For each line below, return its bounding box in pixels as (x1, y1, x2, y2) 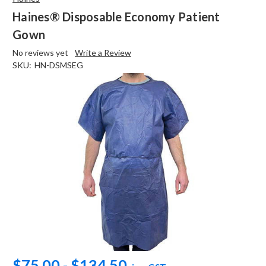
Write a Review (74, 47, 131, 58)
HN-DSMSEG (34, 59, 83, 70)
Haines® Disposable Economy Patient (12, 9, 220, 24)
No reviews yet (12, 47, 68, 58)
